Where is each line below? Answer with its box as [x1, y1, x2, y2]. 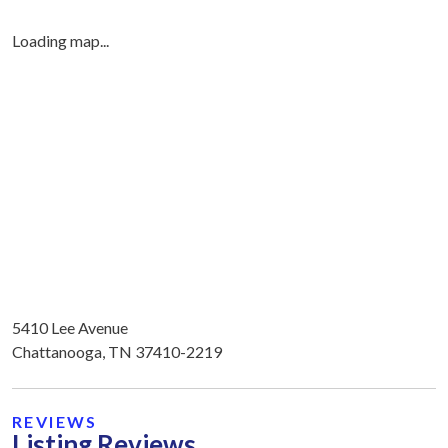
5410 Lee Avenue [12, 317, 128, 337]
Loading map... [12, 31, 109, 50]
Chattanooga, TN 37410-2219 [12, 341, 222, 361]
